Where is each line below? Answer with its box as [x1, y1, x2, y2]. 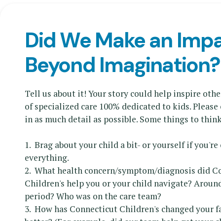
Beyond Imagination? [25, 51, 220, 78]
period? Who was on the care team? [25, 190, 161, 202]
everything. [25, 151, 71, 163]
